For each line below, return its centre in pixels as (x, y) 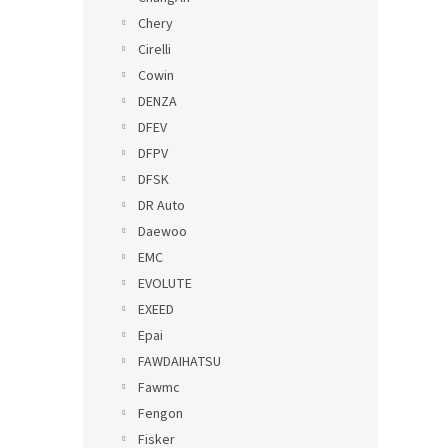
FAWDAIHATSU (179, 362)
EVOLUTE (165, 284)
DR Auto (161, 206)
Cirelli (154, 50)
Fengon (160, 414)
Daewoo (162, 232)
